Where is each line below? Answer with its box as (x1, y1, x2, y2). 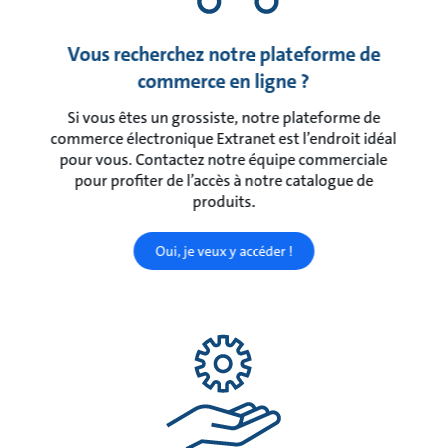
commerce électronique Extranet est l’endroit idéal (50, 128, 397, 150)
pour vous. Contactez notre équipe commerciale (59, 149, 388, 171)
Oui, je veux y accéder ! (155, 242, 293, 261)
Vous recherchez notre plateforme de (67, 41, 381, 68)
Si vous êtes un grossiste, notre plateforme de (67, 107, 381, 129)
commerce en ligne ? (137, 68, 310, 95)
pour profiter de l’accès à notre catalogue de (74, 170, 374, 192)
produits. (192, 191, 256, 213)
